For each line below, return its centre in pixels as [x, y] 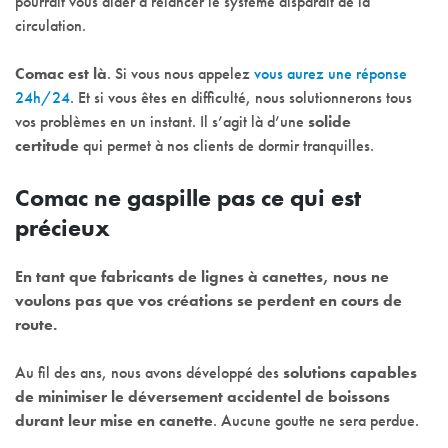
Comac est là [61, 74]
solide [329, 122]
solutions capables [350, 373]
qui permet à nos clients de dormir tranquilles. [226, 146]
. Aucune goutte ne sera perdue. [316, 421]
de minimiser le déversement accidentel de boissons [202, 397]
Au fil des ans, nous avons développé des [149, 373]
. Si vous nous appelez [180, 74]
